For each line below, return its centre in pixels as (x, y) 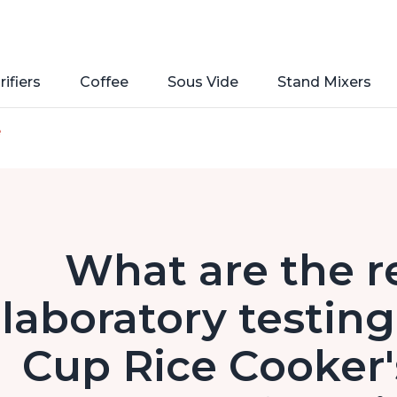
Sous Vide (203, 82)
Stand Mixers (324, 82)
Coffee (104, 82)
